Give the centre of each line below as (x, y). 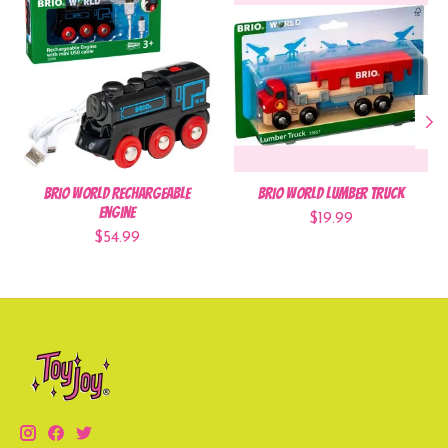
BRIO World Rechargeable (117, 193)
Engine (117, 212)
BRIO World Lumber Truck (331, 193)
